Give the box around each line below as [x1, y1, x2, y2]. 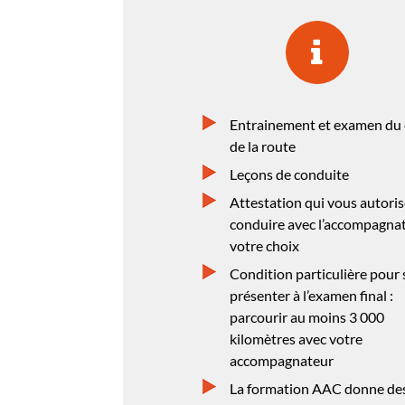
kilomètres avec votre [230, 330, 363, 348]
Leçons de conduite [230, 165, 349, 184]
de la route [230, 137, 296, 155]
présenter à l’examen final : [230, 287, 393, 305]
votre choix [230, 237, 299, 255]
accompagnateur [230, 352, 334, 370]
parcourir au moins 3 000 [230, 308, 384, 326]
